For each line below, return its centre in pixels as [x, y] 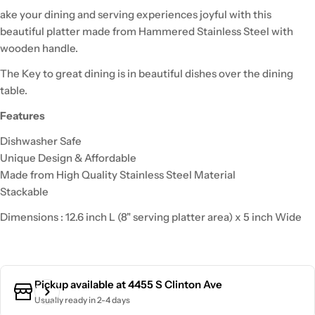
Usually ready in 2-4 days [82, 300]
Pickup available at [81, 284]
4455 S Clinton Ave [175, 284]
